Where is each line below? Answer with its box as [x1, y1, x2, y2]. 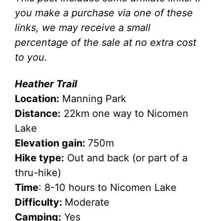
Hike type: [15, 152, 64, 164]
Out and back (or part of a [64, 152, 187, 164]
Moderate [65, 196, 110, 208]
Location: [15, 93, 59, 105]
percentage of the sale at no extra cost [15, 37, 196, 48]
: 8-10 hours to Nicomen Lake [38, 182, 177, 193]
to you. [15, 51, 47, 63]
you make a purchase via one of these [15, 7, 193, 19]
